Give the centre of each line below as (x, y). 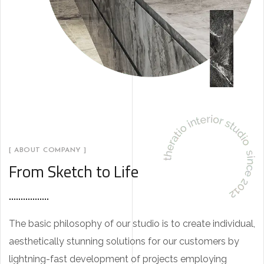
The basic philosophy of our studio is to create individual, (132, 223)
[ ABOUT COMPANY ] (48, 150)
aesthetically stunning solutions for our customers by (124, 241)
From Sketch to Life (74, 171)
